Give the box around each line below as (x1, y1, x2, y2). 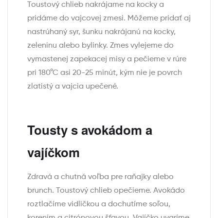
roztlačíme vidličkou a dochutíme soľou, (27, 200, 170, 208)
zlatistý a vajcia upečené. (27, 82, 118, 91)
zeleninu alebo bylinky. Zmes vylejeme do (27, 41, 174, 50)
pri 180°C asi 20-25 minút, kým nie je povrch (27, 69, 182, 77)
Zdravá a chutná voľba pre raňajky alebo (27, 173, 174, 181)
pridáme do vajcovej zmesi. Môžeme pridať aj (27, 14, 191, 22)
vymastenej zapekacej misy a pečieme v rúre (27, 55, 186, 63)
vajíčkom (27, 143, 80, 161)
